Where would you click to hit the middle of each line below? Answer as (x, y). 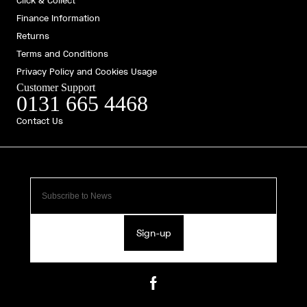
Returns (33, 36)
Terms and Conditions (62, 53)
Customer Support (56, 87)
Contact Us (40, 121)
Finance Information (58, 18)
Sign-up (153, 233)
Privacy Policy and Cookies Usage (87, 71)
